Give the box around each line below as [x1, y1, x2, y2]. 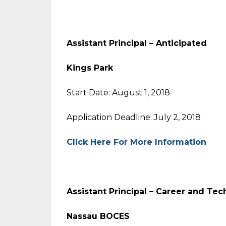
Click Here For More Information [67, 137, 206, 147]
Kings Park [67, 63, 113, 73]
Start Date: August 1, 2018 [67, 88, 170, 97]
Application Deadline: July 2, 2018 [67, 112, 201, 122]
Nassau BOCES [67, 211, 130, 221]
